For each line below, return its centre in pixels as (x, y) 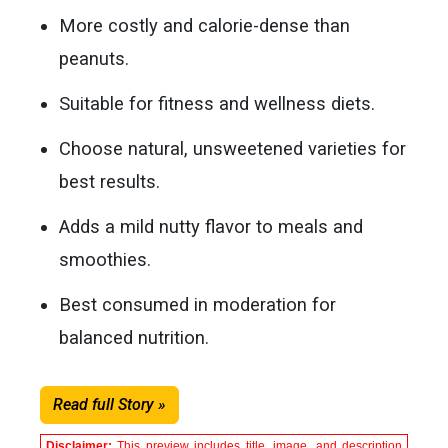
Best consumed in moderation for (198, 304)
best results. (110, 181)
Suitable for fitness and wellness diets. (217, 103)
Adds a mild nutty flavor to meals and (211, 226)
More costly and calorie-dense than (205, 25)
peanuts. (94, 58)
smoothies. (105, 259)
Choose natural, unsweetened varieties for (233, 148)
